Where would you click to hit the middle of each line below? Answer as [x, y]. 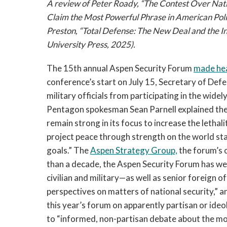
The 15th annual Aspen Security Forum [120, 68]
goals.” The [68, 150]
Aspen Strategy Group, [134, 150]
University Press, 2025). [91, 44]
